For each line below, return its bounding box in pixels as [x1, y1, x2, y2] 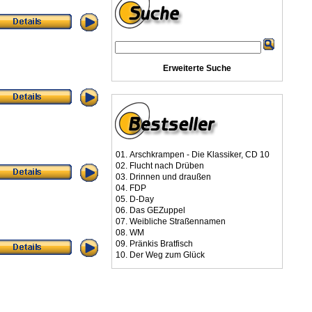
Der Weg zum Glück [130, 250, 205, 260]
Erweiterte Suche [163, 63, 231, 73]
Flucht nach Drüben [130, 161, 204, 171]
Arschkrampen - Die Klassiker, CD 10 [130, 150, 270, 159]
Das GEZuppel [130, 205, 185, 215]
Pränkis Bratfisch [130, 239, 193, 249]
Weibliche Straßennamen [130, 217, 226, 226]
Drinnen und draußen [130, 172, 211, 182]
